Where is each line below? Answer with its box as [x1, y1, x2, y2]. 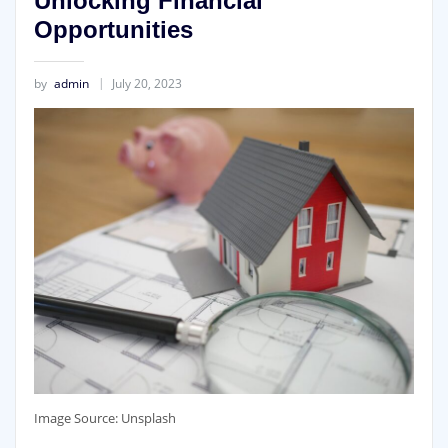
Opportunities [33, 16, 193, 44]
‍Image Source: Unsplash [33, 408, 176, 427]
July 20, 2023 [111, 74, 182, 92]
